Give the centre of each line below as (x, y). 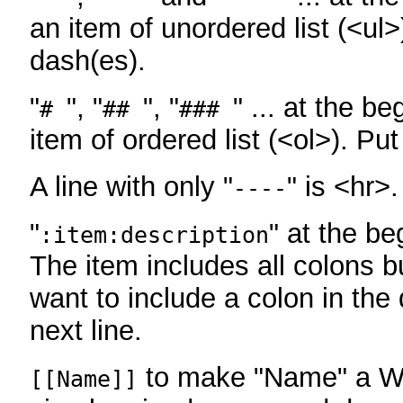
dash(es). (88, 60)
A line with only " (131, 186)
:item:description (154, 235)
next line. (86, 330)
